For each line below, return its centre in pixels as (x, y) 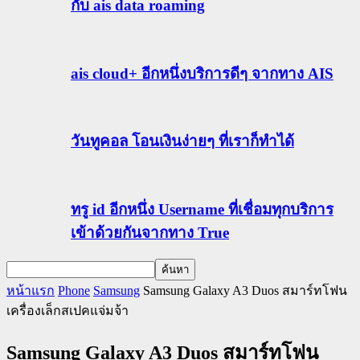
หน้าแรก (31, 291)
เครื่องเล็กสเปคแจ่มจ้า (67, 311)
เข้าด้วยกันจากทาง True (150, 232)
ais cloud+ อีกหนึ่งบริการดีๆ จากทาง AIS (202, 73)
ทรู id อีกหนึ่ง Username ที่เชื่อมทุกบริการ (202, 209)
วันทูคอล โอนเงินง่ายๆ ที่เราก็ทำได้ (182, 141)
